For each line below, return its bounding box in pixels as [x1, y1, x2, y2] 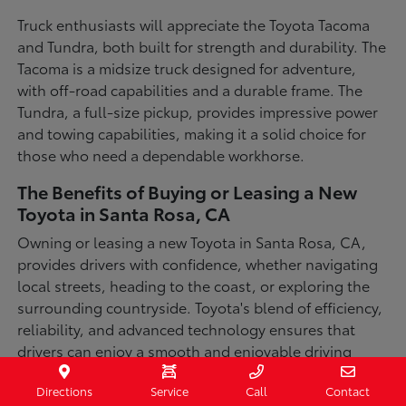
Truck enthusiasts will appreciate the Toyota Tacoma [17, 13, 371, 34]
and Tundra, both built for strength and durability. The [17, 34, 387, 56]
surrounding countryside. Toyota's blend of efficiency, [17, 295, 383, 317]
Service [150, 382, 188, 399]
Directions [35, 382, 92, 399]
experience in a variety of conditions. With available [17, 361, 369, 382]
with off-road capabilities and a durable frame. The [17, 78, 363, 100]
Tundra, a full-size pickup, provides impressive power [17, 100, 379, 121]
